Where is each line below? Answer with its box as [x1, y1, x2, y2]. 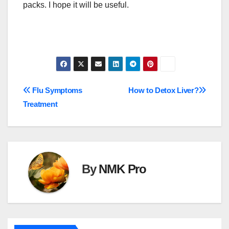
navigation [22, 105, 98, 124]
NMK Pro [99, 162, 147, 176]
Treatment [23, 100, 58, 109]
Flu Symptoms [30, 86, 82, 95]
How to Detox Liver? [128, 86, 199, 95]
